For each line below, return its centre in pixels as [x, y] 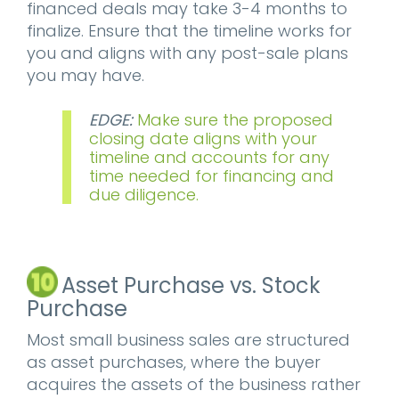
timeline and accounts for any [209, 157]
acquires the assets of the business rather [194, 384]
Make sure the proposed [235, 120]
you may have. [85, 75]
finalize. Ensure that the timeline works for [189, 31]
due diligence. [144, 195]
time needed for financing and [212, 176]
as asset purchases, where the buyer [174, 362]
